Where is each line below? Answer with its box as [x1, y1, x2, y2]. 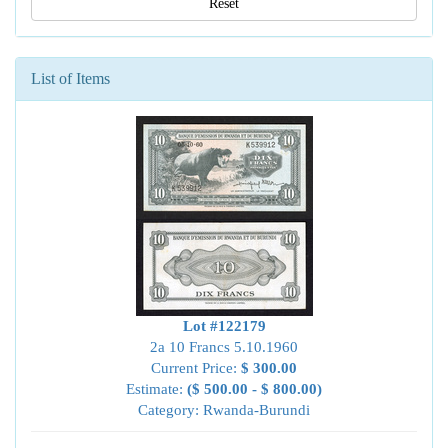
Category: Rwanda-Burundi [138, 402, 310, 418]
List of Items [31, 70, 110, 87]
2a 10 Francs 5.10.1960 [150, 339, 298, 355]
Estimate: [126, 381, 187, 397]
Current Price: [151, 360, 241, 376]
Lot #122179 [182, 318, 266, 334]
